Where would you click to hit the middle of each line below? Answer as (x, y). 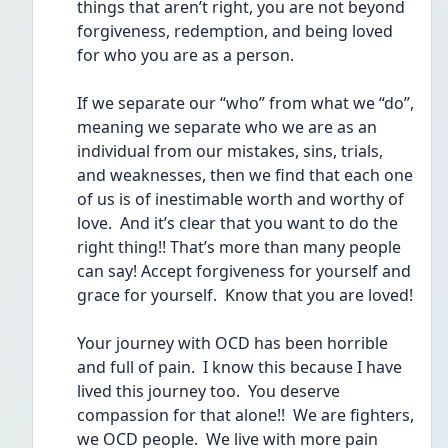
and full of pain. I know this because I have (239, 367)
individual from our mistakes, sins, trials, (230, 151)
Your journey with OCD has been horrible (232, 343)
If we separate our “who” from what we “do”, (245, 103)
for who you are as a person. (189, 55)
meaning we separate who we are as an (227, 127)
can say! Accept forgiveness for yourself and (244, 271)
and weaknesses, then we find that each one (245, 175)
